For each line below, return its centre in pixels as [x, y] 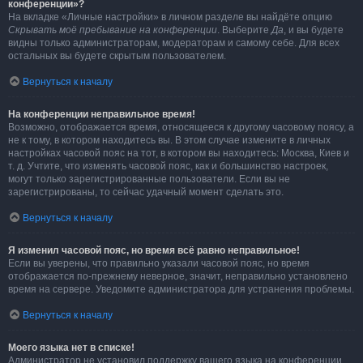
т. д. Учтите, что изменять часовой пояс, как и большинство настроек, [168, 166]
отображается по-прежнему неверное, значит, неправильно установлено [178, 276]
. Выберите [244, 30]
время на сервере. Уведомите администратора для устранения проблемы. [181, 289]
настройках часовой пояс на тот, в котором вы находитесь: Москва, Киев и [179, 153]
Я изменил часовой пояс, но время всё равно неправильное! [154, 250]
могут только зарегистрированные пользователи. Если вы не [149, 179]
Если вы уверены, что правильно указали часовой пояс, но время [159, 263]
